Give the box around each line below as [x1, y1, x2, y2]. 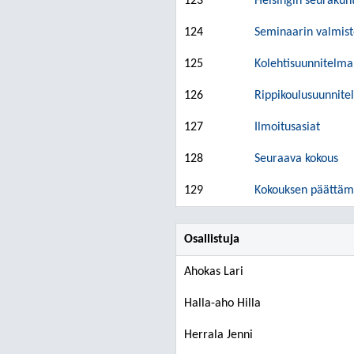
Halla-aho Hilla [184, 297, 261, 310]
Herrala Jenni [184, 329, 253, 341]
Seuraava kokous [254, 153, 338, 165]
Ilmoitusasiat [254, 121, 320, 134]
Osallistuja [184, 233, 239, 246]
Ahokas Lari [184, 265, 243, 278]
